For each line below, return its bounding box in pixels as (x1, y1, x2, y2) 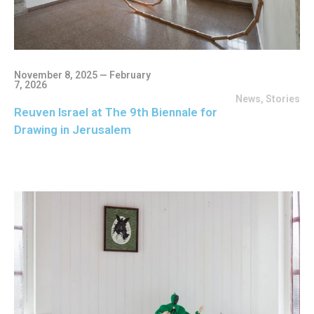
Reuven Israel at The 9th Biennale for (14, 104, 217, 119)
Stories (266, 93, 300, 104)
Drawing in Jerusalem (14, 122, 131, 137)
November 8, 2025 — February (14, 69, 151, 81)
